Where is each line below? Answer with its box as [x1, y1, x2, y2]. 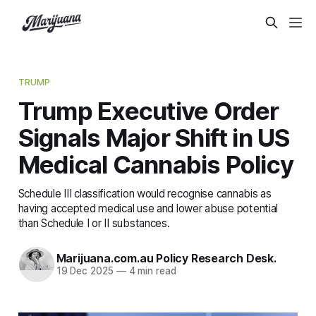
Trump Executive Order [18, 95, 279, 126]
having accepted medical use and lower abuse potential [18, 201, 279, 215]
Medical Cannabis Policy [18, 149, 294, 179]
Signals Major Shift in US [18, 122, 290, 152]
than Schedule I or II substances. [18, 216, 170, 230]
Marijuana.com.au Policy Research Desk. [56, 251, 276, 266]
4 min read [126, 265, 176, 277]
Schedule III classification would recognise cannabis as [18, 186, 272, 200]
